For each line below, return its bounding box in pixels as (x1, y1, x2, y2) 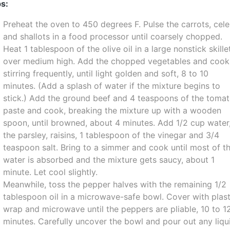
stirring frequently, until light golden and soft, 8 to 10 (3, 68, 209, 79)
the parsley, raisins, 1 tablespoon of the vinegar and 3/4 (3, 130, 220, 140)
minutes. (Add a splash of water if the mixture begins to (3, 81, 221, 91)
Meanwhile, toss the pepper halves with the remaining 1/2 (3, 179, 227, 189)
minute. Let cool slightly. (3, 167, 98, 177)
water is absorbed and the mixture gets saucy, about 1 (3, 155, 215, 165)
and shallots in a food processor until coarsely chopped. (3, 31, 223, 42)
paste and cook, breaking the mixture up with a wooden (3, 105, 222, 116)
